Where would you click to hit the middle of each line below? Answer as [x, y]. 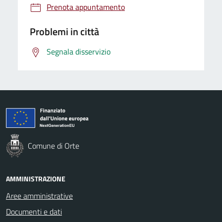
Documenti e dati [34, 211]
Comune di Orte [54, 145]
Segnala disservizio [79, 51]
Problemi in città [64, 31]
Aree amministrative [39, 195]
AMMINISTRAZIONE [36, 178]
